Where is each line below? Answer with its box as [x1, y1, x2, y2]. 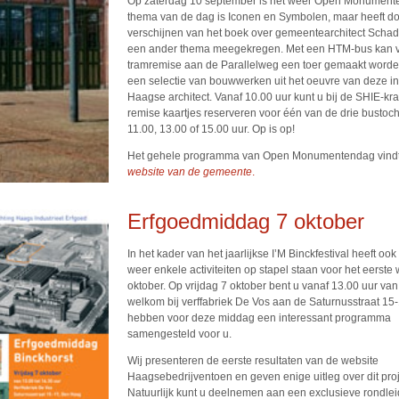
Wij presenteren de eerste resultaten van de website [127, 354, 379, 367]
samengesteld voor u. [127, 328, 232, 340]
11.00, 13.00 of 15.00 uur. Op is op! [127, 123, 295, 135]
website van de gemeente [127, 166, 252, 178]
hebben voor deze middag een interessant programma [127, 312, 391, 324]
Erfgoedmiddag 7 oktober [127, 209, 364, 233]
